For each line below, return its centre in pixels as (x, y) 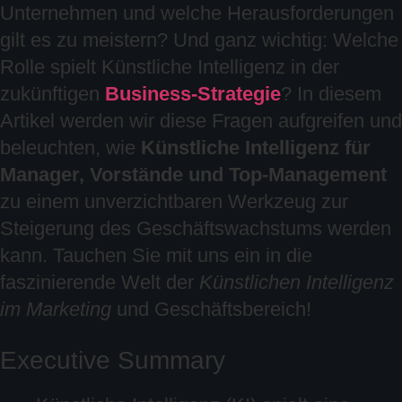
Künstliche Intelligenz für (256, 148)
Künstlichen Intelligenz (297, 282)
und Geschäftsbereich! (211, 309)
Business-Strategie (193, 94)
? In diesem (331, 94)
